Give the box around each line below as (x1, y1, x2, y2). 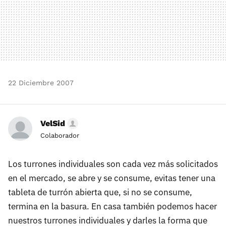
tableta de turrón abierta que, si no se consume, (8, 186, 192, 198)
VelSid (40, 118, 65, 128)
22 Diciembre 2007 (8, 78, 74, 87)
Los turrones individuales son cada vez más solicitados (8, 158, 218, 169)
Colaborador (40, 131, 79, 139)
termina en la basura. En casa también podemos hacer (8, 200, 217, 212)
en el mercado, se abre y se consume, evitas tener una (8, 172, 215, 184)
